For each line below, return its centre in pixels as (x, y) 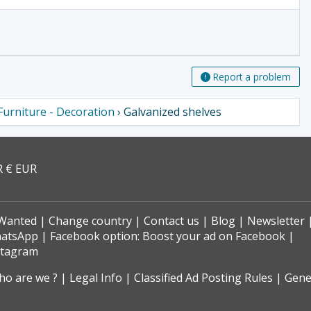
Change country (90, 221)
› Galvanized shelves (168, 112)
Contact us (171, 221)
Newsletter (276, 221)
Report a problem (252, 77)
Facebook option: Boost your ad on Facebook (168, 236)
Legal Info (96, 278)
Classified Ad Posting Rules (203, 278)
